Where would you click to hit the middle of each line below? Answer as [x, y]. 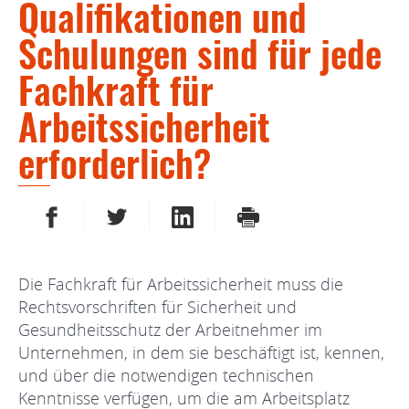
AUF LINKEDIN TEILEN [254, 215]
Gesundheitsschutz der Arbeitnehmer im [170, 329]
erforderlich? [115, 163]
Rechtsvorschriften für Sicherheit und [157, 306]
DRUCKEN [287, 215]
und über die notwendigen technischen [166, 375]
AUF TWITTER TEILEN [186, 215]
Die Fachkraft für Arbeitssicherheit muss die [181, 283]
